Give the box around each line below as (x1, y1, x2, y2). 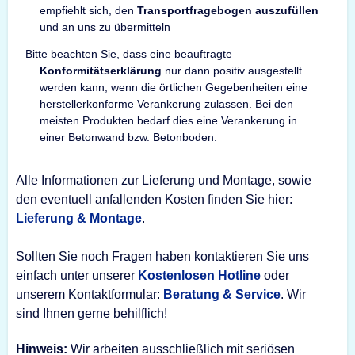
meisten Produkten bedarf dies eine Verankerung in (40, 113, 297, 127)
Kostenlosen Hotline (138, 268, 261, 282)
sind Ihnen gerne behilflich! (16, 306, 167, 320)
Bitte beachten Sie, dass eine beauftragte (25, 47, 232, 60)
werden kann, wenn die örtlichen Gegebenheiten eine (40, 80, 307, 94)
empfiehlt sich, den (40, 3, 137, 17)
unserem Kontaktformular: (16, 287, 163, 301)
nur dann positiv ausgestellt (162, 63, 302, 77)
